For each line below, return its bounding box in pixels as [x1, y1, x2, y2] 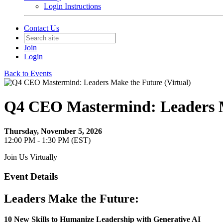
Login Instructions [44, 2, 101, 10]
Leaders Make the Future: [4, 192, 142, 205]
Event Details [4, 171, 58, 182]
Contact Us [24, 24, 59, 32]
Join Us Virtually [4, 152, 57, 161]
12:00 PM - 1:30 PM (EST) [4, 135, 91, 144]
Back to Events [4, 69, 52, 78]
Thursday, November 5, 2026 [4, 126, 102, 135]
